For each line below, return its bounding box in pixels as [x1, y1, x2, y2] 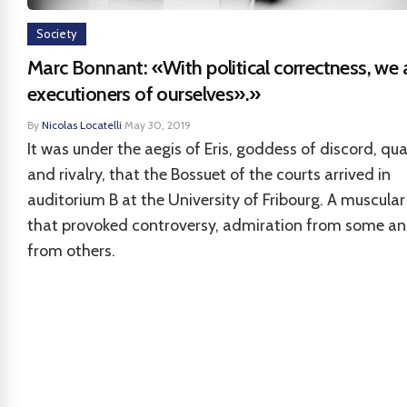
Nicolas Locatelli [42, 118, 122, 132]
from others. [27, 241, 115, 261]
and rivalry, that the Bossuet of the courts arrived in [27, 164, 391, 184]
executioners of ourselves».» [27, 82, 261, 106]
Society [36, 26, 77, 41]
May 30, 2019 [124, 118, 191, 132]
